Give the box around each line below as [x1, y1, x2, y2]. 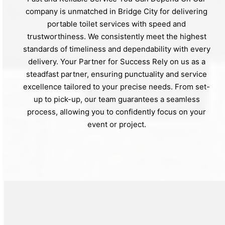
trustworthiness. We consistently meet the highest [27, 31, 206, 41]
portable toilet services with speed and [47, 19, 186, 29]
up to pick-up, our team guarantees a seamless [33, 94, 200, 104]
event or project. [87, 119, 146, 129]
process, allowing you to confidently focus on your [27, 106, 206, 117]
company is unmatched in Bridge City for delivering [26, 6, 207, 16]
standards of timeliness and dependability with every [23, 44, 210, 54]
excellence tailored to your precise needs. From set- [23, 81, 210, 91]
